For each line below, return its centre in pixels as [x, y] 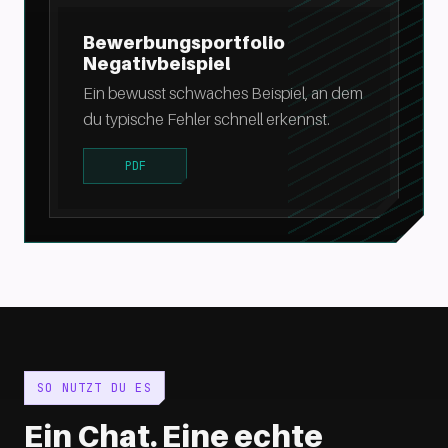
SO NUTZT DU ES [94, 388]
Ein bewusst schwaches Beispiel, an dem [223, 93]
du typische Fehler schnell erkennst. [206, 119]
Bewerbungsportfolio [184, 42]
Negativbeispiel [157, 63]
